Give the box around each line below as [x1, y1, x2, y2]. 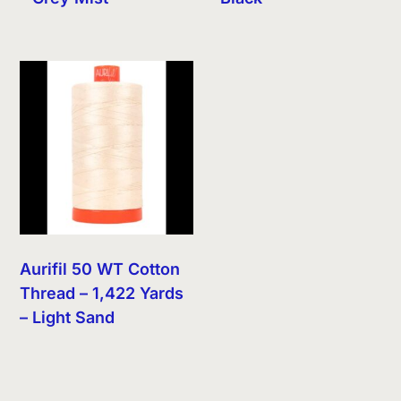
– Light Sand [20, 307, 115, 327]
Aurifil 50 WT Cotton [20, 259, 181, 278]
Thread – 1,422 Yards [20, 283, 184, 303]
